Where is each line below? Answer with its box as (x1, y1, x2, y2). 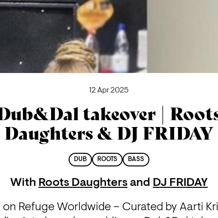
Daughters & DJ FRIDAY (4, 123, 214, 145)
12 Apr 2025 (89, 86, 129, 94)
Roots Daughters (38, 177, 127, 189)
